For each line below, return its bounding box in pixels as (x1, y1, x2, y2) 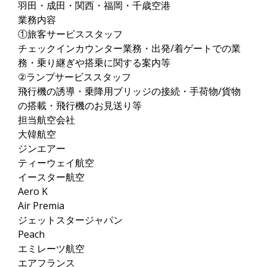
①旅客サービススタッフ (18, 27, 123, 41)
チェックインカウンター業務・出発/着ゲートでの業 (18, 42, 241, 55)
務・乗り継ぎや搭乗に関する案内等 (18, 56, 170, 69)
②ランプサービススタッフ (18, 70, 131, 83)
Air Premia (18, 199, 64, 212)
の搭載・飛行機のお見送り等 (18, 99, 142, 112)
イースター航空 (18, 170, 85, 184)
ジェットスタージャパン (18, 213, 123, 226)
